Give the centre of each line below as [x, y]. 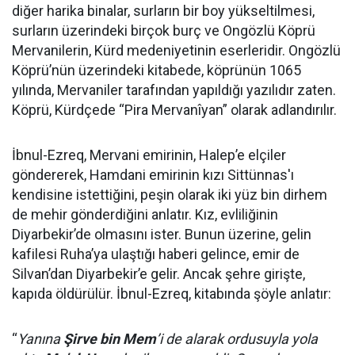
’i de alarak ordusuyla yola [237, 339]
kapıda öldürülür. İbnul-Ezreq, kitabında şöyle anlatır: [172, 294]
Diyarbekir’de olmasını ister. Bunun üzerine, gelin [162, 234]
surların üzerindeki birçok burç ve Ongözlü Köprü [164, 31]
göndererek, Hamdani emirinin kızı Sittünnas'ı [153, 175]
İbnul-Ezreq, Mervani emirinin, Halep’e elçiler [149, 155]
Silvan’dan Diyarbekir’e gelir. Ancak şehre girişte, [158, 274]
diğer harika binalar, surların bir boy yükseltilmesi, [163, 11]
